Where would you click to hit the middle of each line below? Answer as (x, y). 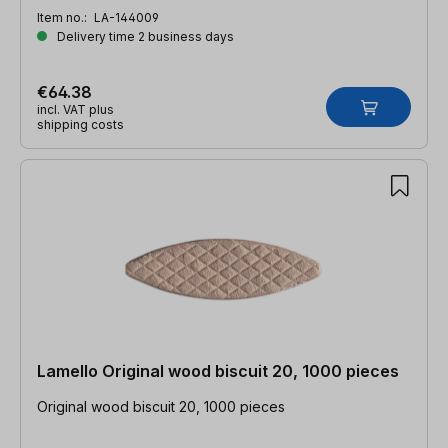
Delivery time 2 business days (144, 36)
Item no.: (63, 17)
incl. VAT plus (75, 109)
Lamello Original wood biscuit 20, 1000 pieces (218, 370)
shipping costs (80, 124)
